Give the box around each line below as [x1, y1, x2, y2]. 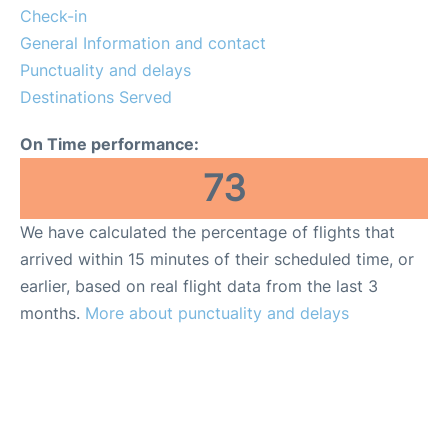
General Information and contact [20, 32, 266, 53]
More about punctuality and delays [85, 302, 349, 323]
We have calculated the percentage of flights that [20, 221, 395, 242]
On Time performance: [20, 133, 199, 154]
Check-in [20, 5, 87, 26]
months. [20, 302, 85, 323]
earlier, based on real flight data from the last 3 [20, 275, 378, 296]
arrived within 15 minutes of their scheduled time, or [20, 248, 414, 269]
